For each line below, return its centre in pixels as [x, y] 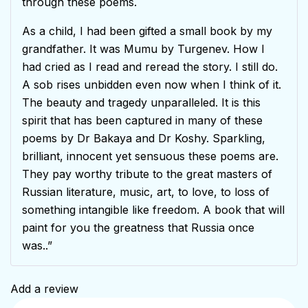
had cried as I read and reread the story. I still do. [150, 66]
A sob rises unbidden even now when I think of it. [152, 84]
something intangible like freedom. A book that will [153, 209]
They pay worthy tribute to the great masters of [147, 174]
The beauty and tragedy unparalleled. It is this [141, 102]
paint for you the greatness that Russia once [138, 227]
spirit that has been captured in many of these [142, 120]
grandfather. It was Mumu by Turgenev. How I [143, 48]
